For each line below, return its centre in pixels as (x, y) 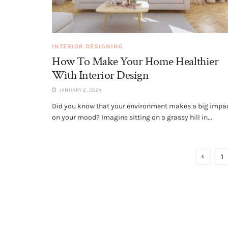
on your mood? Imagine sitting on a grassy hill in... (132, 118)
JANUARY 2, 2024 (80, 90)
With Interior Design (101, 75)
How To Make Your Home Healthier (135, 62)
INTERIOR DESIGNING (88, 47)
